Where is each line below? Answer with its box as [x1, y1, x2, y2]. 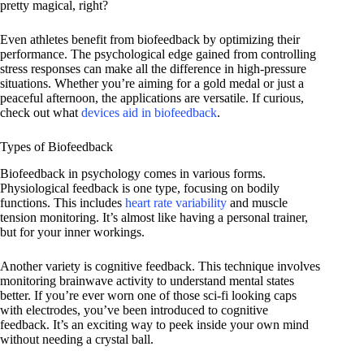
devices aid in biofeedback [81, 106, 217, 120]
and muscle [227, 196, 288, 210]
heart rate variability [125, 196, 227, 210]
